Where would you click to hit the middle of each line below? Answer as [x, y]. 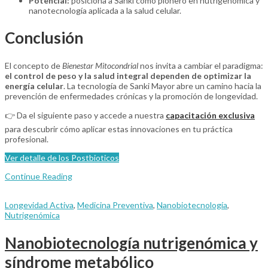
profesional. [27, 139]
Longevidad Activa [39, 205]
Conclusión [44, 38]
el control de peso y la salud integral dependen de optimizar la [128, 76]
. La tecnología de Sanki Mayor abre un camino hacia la [162, 86]
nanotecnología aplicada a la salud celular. [105, 10]
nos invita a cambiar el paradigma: [201, 66]
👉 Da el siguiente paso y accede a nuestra [85, 115]
